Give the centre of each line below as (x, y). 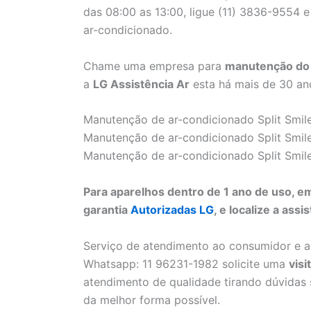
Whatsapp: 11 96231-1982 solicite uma (186, 263)
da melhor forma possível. (152, 300)
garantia (107, 210)
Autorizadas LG (172, 210)
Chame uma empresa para (154, 66)
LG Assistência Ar (141, 84)
